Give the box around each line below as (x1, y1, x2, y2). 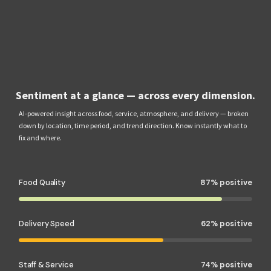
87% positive (200, 177, 252, 188)
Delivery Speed (19, 218, 74, 229)
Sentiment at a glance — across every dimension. (16, 88, 255, 102)
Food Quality (19, 177, 65, 188)
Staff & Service (19, 259, 74, 270)
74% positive (200, 259, 252, 270)
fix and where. (19, 132, 62, 142)
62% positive (200, 218, 252, 229)
